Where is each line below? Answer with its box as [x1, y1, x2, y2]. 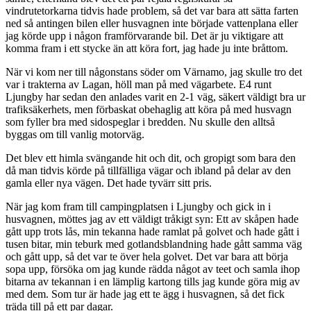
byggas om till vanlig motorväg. [6, 128, 144, 140]
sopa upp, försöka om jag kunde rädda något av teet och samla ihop [6, 262, 300, 275]
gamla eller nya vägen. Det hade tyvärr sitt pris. [6, 176, 212, 189]
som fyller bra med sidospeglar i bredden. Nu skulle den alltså [6, 115, 275, 128]
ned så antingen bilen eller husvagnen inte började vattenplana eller [6, 17, 298, 29]
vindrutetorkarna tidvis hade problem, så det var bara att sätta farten [6, 4, 299, 17]
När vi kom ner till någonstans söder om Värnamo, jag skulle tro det [6, 65, 302, 78]
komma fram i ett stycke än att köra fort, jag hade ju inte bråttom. [6, 42, 288, 54]
